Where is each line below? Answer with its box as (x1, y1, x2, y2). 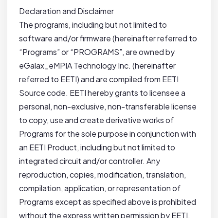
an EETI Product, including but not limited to (19, 142, 175, 153)
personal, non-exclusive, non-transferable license (19, 101, 197, 112)
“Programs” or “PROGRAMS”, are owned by (19, 47, 175, 57)
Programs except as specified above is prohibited (19, 197, 196, 207)
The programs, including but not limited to (19, 19, 167, 30)
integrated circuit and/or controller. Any (19, 156, 160, 166)
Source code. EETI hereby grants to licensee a (19, 88, 185, 98)
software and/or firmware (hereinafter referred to (19, 33, 197, 44)
